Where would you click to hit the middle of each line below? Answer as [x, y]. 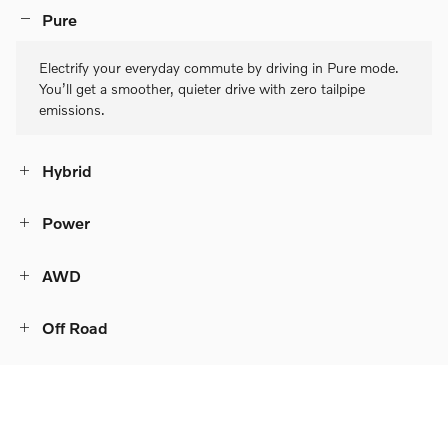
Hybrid [67, 170]
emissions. [72, 109]
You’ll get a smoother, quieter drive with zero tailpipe [202, 88]
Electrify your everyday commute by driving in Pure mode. [219, 67]
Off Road [75, 328]
